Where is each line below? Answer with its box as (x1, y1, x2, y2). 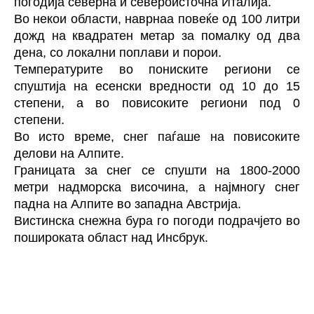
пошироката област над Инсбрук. (14, 231, 208, 245)
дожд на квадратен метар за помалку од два (14, 29, 300, 43)
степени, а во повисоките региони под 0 (14, 96, 300, 110)
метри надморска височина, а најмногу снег (14, 180, 300, 194)
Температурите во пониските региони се (14, 62, 300, 76)
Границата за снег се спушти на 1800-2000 (14, 163, 300, 177)
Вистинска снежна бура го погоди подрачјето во (14, 214, 300, 228)
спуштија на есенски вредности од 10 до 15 (14, 79, 300, 93)
